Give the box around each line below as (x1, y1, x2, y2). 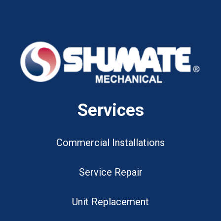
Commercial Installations (56, 137, 165, 149)
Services (77, 100, 144, 121)
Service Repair (78, 166, 143, 179)
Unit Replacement (72, 196, 149, 208)
